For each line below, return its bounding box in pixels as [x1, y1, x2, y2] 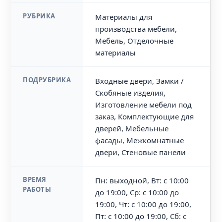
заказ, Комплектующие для [95, 111, 194, 121]
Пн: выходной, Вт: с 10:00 [95, 175, 189, 185]
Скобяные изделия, [95, 88, 166, 98]
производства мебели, [95, 24, 177, 34]
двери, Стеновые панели [95, 147, 186, 157]
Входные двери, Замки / [95, 76, 184, 86]
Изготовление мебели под [95, 100, 192, 110]
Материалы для [95, 12, 153, 22]
